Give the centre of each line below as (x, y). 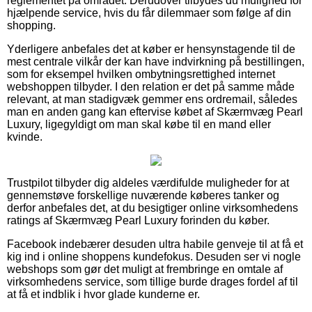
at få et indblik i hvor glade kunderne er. (103, 294)
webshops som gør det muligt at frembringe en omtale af (145, 269)
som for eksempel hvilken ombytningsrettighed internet (141, 74)
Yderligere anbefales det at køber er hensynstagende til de (151, 49)
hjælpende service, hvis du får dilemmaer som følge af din (149, 13)
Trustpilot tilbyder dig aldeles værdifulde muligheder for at (148, 182)
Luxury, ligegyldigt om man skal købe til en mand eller (139, 124)
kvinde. (25, 136)
